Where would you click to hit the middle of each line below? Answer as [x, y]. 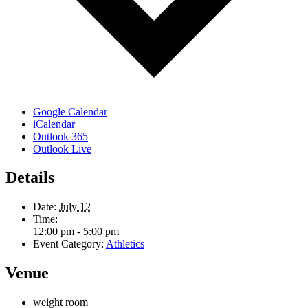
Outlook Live [62, 148]
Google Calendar [70, 111]
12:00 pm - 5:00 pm [76, 232]
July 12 [75, 207]
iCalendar [54, 124]
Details [30, 178]
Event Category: [68, 244]
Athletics [125, 244]
